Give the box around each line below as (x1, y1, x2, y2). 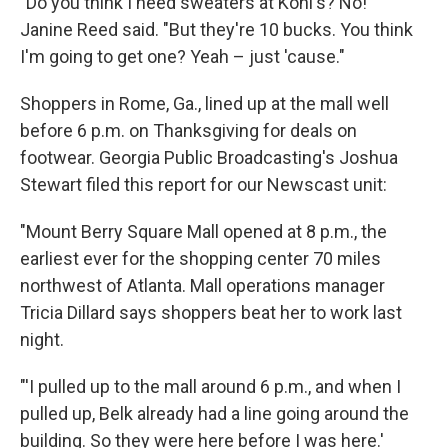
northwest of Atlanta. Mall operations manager (20, 275, 385, 297)
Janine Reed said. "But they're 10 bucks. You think (20, 19, 413, 41)
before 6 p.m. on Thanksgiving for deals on (20, 120, 357, 142)
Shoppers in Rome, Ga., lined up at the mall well (20, 93, 389, 115)
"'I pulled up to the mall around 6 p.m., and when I (20, 376, 401, 398)
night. (20, 329, 64, 351)
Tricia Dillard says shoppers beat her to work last (20, 302, 402, 324)
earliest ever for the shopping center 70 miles (20, 248, 381, 270)
